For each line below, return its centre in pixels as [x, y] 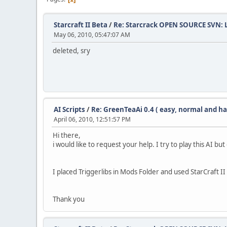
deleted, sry [71, 51]
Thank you [69, 199]
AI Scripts [69, 109]
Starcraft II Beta [81, 25]
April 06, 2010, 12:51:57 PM [92, 119]
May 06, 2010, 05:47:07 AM [92, 35]
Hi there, [67, 135]
